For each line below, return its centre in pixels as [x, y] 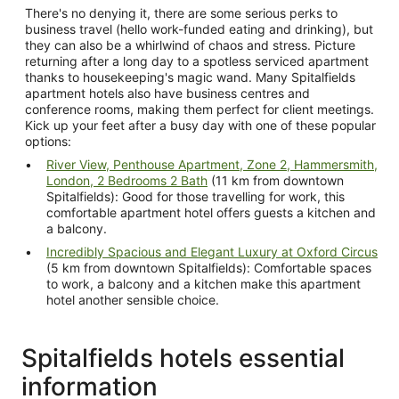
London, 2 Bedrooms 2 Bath [189, 180]
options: [48, 141]
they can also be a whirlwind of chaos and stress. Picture [190, 45]
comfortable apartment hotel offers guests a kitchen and [211, 212]
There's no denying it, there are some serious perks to [181, 13]
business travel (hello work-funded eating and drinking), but [199, 29]
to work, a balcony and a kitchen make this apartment [173, 284]
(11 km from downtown [276, 180]
